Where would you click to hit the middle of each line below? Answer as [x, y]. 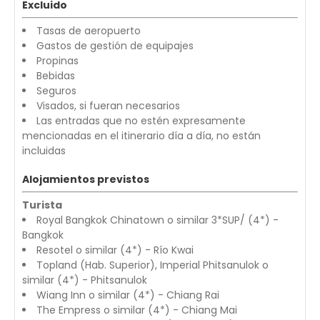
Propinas [57, 61]
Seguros [56, 91]
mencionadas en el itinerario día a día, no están [141, 136]
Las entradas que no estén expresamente [141, 121]
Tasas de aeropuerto [89, 31]
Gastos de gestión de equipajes [115, 46]
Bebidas [56, 76]
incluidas [44, 151]
